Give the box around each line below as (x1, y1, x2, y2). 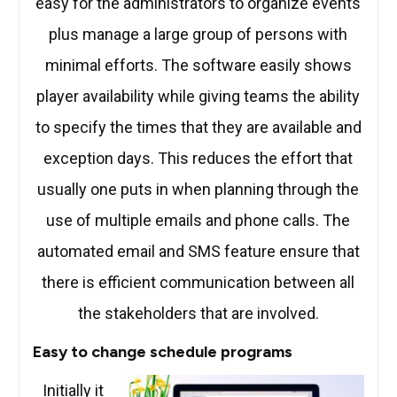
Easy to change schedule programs (32, 342, 292, 362)
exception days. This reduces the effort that (43, 149, 354, 168)
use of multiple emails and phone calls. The (46, 211, 351, 230)
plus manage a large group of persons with (49, 25, 348, 44)
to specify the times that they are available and (35, 118, 362, 137)
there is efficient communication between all (42, 273, 355, 292)
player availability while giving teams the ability (36, 87, 361, 106)
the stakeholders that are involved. (77, 304, 319, 323)
